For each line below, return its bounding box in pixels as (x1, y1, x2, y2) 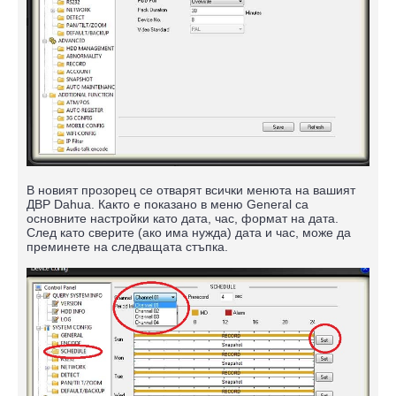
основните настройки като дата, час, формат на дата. (27, 211, 339, 226)
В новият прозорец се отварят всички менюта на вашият (27, 183, 355, 198)
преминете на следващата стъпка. (27, 240, 228, 255)
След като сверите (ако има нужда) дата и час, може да (27, 225, 351, 240)
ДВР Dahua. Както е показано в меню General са (27, 197, 308, 212)
